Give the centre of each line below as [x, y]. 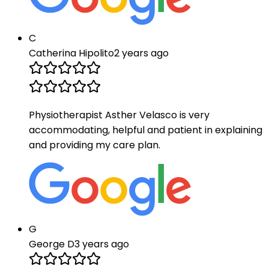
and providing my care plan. [95, 145]
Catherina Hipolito [71, 53]
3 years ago [102, 244]
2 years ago [141, 53]
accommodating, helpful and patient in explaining [146, 130]
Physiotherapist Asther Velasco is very [119, 115]
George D [52, 244]
